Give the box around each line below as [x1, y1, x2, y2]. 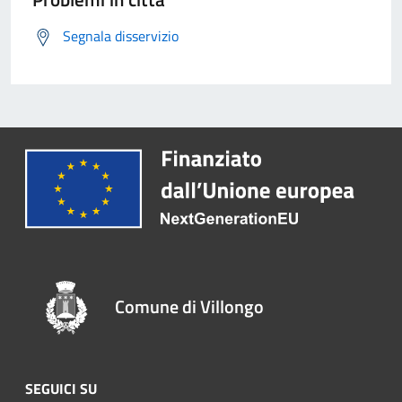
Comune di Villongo [115, 292, 265, 320]
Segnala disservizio [63, 25, 179, 48]
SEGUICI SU [25, 377, 97, 399]
